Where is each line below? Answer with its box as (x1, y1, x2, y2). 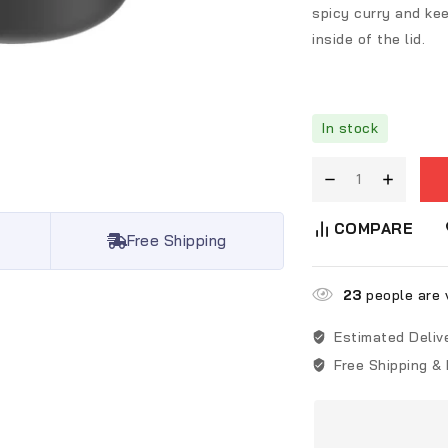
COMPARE (333, 218, 413, 238)
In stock (322, 118, 378, 137)
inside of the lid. (312, 29, 425, 48)
